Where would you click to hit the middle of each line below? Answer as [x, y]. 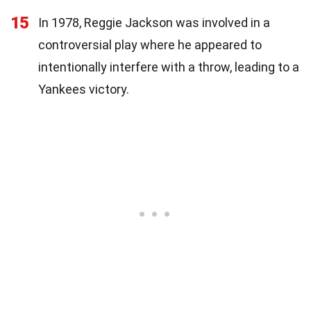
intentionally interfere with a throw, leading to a [169, 67]
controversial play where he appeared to [150, 44]
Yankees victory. [84, 89]
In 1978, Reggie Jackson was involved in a [154, 22]
